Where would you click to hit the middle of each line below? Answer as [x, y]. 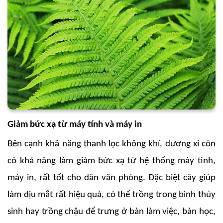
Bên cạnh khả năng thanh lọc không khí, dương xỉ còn [111, 144]
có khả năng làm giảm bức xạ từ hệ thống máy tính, [111, 161]
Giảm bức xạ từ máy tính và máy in [75, 124]
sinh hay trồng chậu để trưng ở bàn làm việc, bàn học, [111, 212]
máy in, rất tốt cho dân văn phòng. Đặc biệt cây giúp [111, 178]
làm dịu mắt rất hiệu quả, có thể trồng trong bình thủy [111, 195]
